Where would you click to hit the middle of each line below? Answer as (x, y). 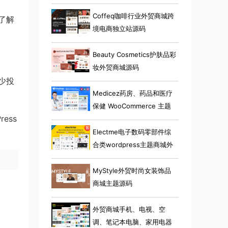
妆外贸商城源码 (116, 67)
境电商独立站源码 (119, 28)
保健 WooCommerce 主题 (132, 106)
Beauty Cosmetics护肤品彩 (134, 54)
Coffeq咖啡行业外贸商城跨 (133, 16)
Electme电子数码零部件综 (132, 132)
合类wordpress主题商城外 (133, 145)
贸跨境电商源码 (116, 157)
